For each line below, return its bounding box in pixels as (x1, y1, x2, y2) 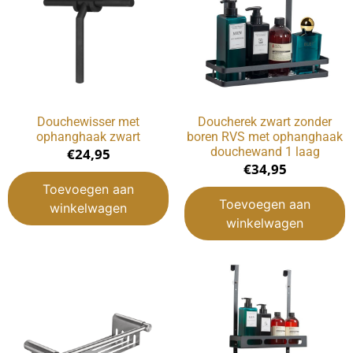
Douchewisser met (37, 114, 139, 130)
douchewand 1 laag (210, 144, 320, 160)
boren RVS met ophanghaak (187, 129, 343, 145)
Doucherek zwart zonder (198, 114, 332, 130)
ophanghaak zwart (36, 129, 140, 145)
